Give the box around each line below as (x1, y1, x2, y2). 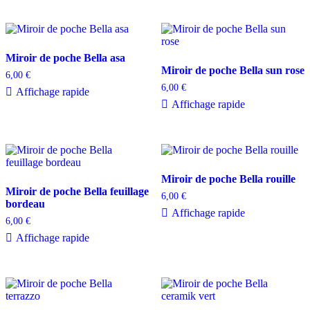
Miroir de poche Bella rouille (161, 173, 295, 185)
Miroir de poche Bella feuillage (6, 185, 149, 198)
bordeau (6, 198, 45, 210)
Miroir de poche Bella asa (6, 52, 125, 64)
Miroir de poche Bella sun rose (161, 64, 304, 77)
